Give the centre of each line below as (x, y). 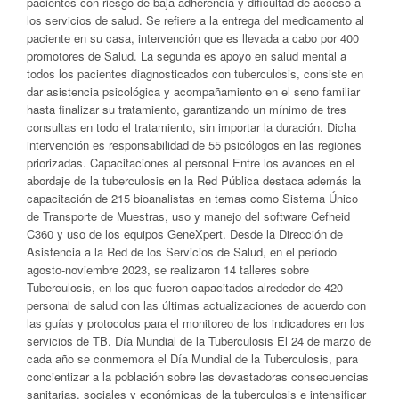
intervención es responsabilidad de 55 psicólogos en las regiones (194, 145)
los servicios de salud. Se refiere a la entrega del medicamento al (195, 20)
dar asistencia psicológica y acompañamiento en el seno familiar (193, 92)
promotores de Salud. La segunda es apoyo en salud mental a (187, 56)
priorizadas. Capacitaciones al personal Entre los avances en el (191, 163)
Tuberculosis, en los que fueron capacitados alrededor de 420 (185, 288)
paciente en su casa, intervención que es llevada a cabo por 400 (193, 38)
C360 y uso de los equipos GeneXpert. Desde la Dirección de (185, 234)
